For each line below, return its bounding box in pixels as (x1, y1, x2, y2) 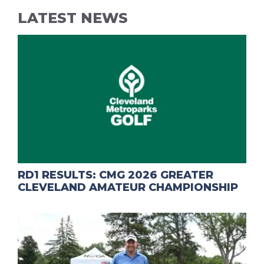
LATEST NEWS (18, 9, 128, 27)
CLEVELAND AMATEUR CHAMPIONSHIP (18, 181, 238, 194)
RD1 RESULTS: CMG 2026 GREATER (18, 169, 213, 182)
